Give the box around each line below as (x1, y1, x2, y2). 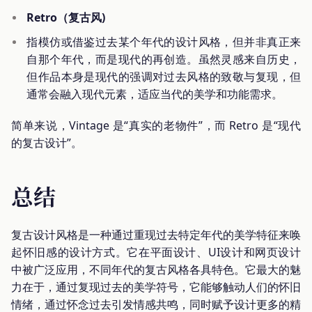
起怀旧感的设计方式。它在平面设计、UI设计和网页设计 (11, 244, 301, 260)
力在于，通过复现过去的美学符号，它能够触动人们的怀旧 (11, 279, 301, 295)
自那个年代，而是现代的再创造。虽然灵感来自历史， (26, 52, 301, 68)
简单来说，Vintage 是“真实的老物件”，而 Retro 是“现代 (11, 118, 301, 134)
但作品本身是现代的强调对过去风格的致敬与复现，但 (26, 69, 301, 85)
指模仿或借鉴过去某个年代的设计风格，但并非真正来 (26, 34, 301, 50)
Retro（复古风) (26, 10, 106, 26)
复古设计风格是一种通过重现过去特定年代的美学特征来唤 (11, 226, 301, 242)
